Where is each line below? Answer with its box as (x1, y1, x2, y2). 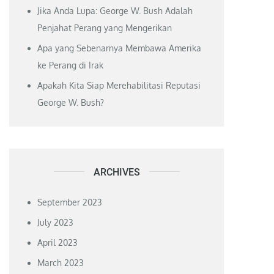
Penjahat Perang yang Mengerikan (37, 22, 172, 33)
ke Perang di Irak (37, 59, 104, 70)
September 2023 (37, 196, 103, 207)
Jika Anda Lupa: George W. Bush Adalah (37, 5, 193, 16)
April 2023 (37, 237, 78, 248)
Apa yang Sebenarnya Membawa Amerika (37, 42, 202, 53)
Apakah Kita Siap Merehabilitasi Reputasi (37, 80, 201, 91)
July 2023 (37, 217, 74, 228)
